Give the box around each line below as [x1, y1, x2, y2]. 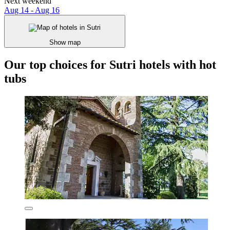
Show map [49, 38, 81, 46]
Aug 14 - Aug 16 [4, 6, 60, 15]
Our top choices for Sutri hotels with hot [4, 57, 216, 71]
